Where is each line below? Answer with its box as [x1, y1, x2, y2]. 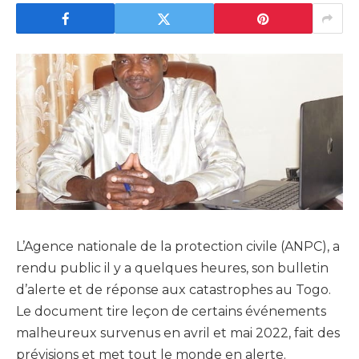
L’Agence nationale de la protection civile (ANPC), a [16, 239, 340, 255]
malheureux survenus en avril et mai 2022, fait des [16, 325, 340, 341]
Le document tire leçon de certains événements [16, 304, 326, 320]
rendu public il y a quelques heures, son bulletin [16, 260, 329, 276]
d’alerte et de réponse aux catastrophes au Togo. [16, 282, 331, 298]
